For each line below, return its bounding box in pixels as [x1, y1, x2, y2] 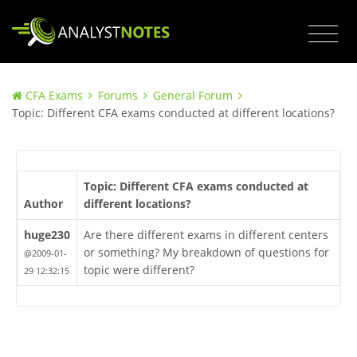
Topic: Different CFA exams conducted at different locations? [12, 105, 335, 121]
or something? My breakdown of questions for [83, 245, 329, 261]
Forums [98, 88, 138, 104]
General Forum [153, 88, 233, 104]
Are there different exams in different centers [83, 227, 328, 243]
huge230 [23, 227, 70, 243]
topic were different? [83, 262, 194, 278]
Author [23, 196, 63, 212]
